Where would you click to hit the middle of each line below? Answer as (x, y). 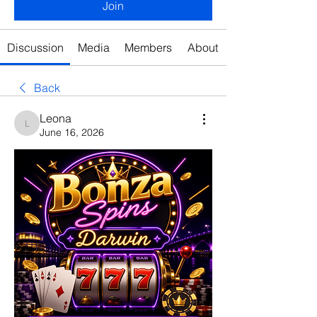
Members (149, 47)
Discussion (35, 47)
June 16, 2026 (72, 132)
